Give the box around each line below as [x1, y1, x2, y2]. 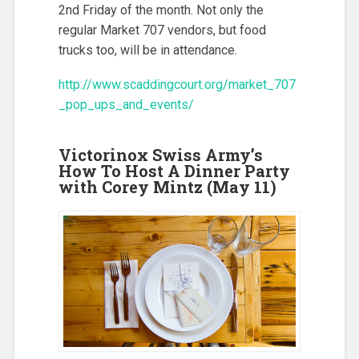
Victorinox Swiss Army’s [58, 143, 263, 165]
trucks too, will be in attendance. [58, 42, 237, 58]
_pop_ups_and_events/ [58, 96, 194, 112]
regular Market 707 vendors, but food [58, 22, 266, 38]
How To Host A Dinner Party [58, 159, 290, 181]
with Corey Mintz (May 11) [58, 175, 276, 197]
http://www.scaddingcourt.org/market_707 [58, 76, 296, 92]
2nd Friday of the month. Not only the [58, 2, 264, 18]
